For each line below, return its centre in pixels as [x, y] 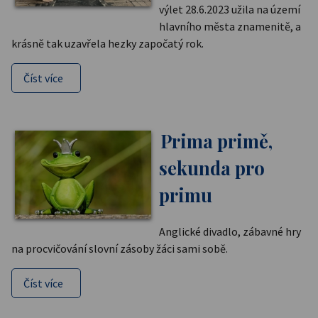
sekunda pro [212, 168]
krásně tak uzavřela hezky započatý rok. [108, 44]
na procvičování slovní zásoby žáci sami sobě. [120, 249]
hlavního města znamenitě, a [230, 27]
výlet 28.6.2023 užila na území [230, 10]
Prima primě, [216, 141]
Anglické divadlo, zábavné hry [230, 232]
